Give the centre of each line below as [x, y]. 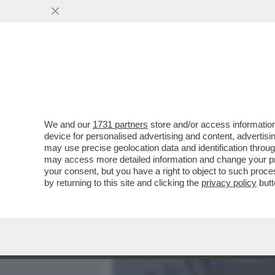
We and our [68, 124]
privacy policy [229, 183]
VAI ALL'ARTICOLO [174, 166]
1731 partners [120, 124]
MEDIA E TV [183, 78]
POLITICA [246, 78]
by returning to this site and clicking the [123, 183]
